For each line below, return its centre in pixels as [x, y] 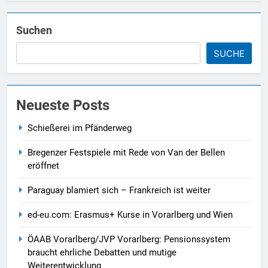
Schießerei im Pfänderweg [80, 128]
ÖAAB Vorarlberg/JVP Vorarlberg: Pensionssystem [129, 240]
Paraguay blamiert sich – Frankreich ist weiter [119, 191]
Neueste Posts [63, 106]
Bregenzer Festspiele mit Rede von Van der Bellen [126, 153]
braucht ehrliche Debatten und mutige [102, 253]
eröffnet [43, 166]
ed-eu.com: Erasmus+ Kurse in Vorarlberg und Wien [130, 215]
